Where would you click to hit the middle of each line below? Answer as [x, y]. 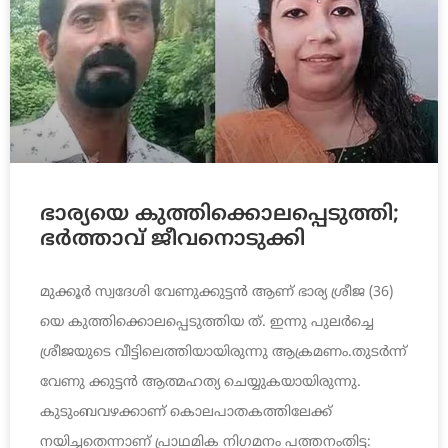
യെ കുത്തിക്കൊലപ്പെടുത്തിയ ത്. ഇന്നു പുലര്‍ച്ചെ [207, 323]
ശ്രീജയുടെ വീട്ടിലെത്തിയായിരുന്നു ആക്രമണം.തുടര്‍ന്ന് [223, 353]
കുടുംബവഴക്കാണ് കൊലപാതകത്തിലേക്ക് [186, 413]
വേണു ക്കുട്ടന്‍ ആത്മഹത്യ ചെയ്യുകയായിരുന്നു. [200, 383]
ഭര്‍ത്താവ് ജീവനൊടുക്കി [172, 240]
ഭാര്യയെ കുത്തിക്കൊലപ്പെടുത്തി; [219, 215]
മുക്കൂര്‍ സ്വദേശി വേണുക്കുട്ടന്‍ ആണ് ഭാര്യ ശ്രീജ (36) [216, 293]
